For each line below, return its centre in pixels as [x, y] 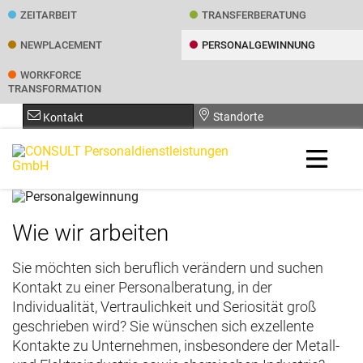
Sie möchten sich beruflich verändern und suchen [168, 267]
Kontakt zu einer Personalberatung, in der [142, 287]
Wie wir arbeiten [90, 233]
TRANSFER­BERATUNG [254, 15]
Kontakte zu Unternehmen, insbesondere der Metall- [176, 345]
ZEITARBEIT [49, 15]
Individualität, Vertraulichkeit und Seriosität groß [164, 306]
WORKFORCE [51, 75]
